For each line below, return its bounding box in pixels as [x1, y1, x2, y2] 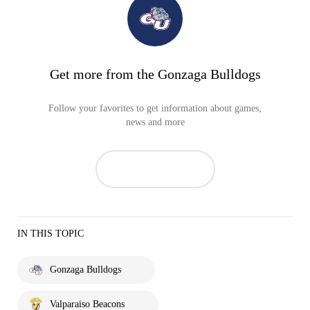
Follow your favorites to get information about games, [48, 102, 262, 113]
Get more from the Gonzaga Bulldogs [49, 66, 261, 82]
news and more [125, 116, 185, 127]
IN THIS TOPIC [17, 228, 84, 239]
